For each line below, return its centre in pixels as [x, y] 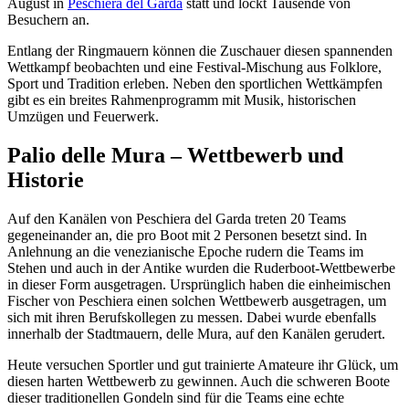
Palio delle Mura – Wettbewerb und [175, 155]
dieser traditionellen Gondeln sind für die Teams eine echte [176, 397]
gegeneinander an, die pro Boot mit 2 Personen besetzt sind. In [187, 235]
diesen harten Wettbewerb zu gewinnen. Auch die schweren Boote [199, 381]
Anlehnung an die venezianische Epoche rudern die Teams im [185, 251]
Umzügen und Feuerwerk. [83, 116]
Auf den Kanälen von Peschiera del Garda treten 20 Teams [177, 218]
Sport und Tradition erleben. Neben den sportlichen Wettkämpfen [195, 83]
